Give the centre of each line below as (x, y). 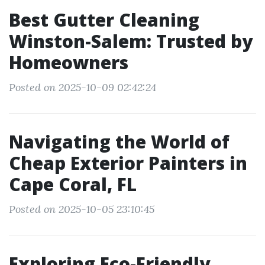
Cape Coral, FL (73, 184)
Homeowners (69, 62)
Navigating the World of (119, 142)
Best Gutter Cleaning (104, 20)
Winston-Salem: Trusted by (131, 41)
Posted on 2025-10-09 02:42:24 (83, 87)
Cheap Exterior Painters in (128, 163)
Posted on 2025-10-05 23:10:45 (82, 209)
